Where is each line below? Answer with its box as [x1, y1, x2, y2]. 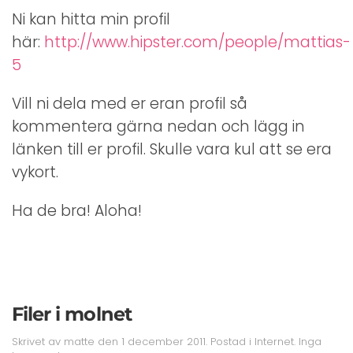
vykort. [12, 162, 58, 184]
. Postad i [206, 334, 255, 350]
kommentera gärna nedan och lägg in [12, 116, 305, 138]
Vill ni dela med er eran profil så [12, 93, 247, 115]
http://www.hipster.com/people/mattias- [44, 32, 351, 54]
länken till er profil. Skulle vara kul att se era [12, 139, 332, 161]
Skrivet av [12, 334, 64, 350]
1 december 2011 [121, 334, 206, 350]
